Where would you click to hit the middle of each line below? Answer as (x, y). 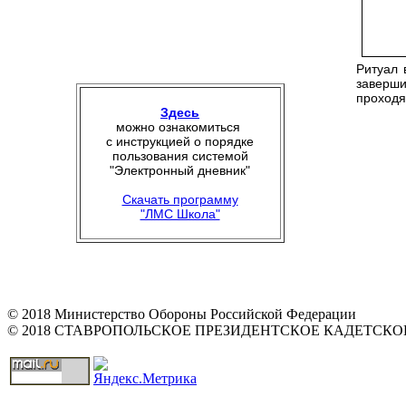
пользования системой (180, 156)
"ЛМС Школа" (180, 214)
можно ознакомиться (180, 127)
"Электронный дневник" (180, 170)
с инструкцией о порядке (180, 141)
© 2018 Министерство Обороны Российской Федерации (182, 314)
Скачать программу (180, 199)
